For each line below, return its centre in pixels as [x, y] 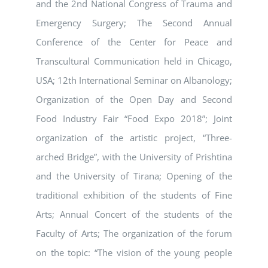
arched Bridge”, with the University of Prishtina [134, 157]
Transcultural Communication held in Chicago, [134, 61]
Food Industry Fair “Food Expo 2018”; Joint [134, 119]
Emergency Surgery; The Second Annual [134, 23]
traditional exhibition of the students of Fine [134, 195]
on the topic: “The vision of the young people [134, 253]
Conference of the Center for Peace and [134, 42]
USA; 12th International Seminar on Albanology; [134, 80]
